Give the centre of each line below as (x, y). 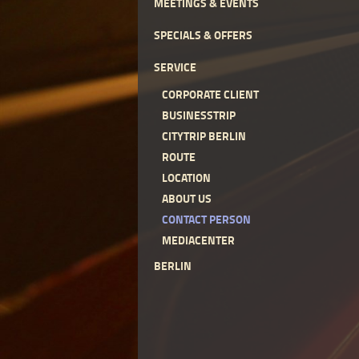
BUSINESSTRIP (199, 115)
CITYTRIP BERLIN (204, 136)
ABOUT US (187, 198)
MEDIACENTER (198, 240)
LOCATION (186, 177)
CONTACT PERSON (206, 219)
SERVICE (175, 67)
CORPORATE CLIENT (210, 94)
